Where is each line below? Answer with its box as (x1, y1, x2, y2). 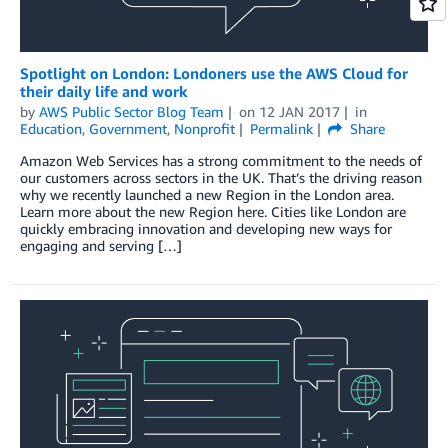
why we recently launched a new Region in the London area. (20, 186, 394, 204)
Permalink (249, 120, 313, 138)
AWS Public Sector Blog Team (39, 103, 224, 121)
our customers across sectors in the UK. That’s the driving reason (20, 169, 422, 187)
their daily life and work (20, 82, 188, 101)
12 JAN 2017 (258, 103, 340, 121)
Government (89, 120, 167, 138)
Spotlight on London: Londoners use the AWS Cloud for (20, 64, 408, 83)
